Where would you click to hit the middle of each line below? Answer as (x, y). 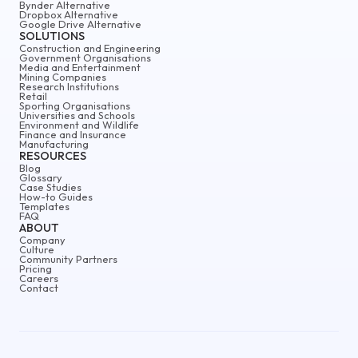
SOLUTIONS (52, 36)
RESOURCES (53, 155)
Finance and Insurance (73, 134)
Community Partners (68, 259)
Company (42, 239)
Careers (39, 278)
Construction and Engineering (90, 48)
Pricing (36, 268)
